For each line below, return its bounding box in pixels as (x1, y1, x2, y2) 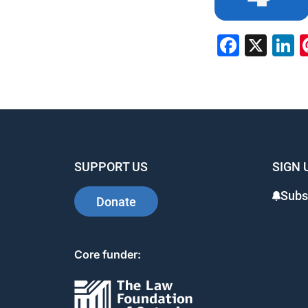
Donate (96, 194, 136, 209)
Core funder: (74, 247, 141, 261)
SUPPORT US (74, 159, 148, 174)
